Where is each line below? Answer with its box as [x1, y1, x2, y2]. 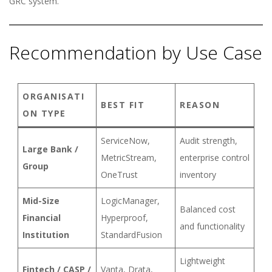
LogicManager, [101, 195, 160, 206]
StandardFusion [101, 229, 162, 240]
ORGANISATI [22, 90, 84, 102]
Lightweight [180, 255, 225, 267]
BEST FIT [101, 99, 144, 110]
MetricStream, [101, 152, 157, 163]
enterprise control [180, 152, 250, 163]
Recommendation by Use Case [9, 40, 262, 65]
